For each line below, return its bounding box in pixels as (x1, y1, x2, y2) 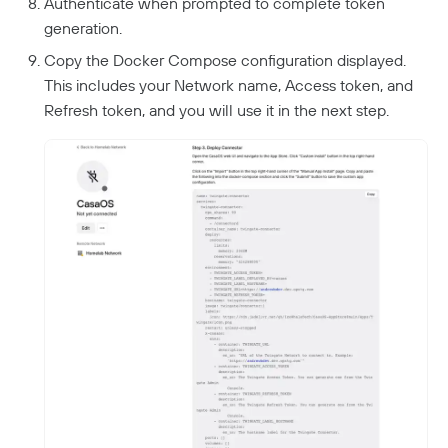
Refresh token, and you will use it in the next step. (44, 100, 389, 121)
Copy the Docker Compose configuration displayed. (44, 50, 406, 71)
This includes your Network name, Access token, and (44, 75, 413, 96)
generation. (44, 18, 122, 39)
